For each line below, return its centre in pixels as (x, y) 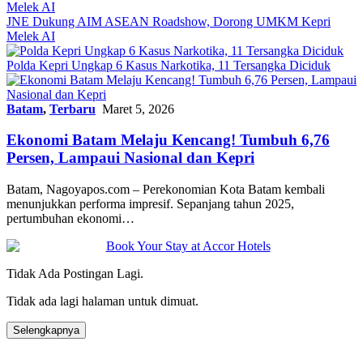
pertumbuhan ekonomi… (70, 218)
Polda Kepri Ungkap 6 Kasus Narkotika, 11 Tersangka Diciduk (169, 65)
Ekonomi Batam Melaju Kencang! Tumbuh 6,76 (168, 140)
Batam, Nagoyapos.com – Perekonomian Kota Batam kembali (166, 189)
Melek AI (31, 36)
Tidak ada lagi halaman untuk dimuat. (102, 301)
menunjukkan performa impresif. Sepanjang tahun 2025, (150, 203)
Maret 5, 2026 (138, 109)
